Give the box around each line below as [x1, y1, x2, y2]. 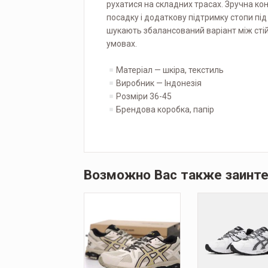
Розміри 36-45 [115, 92, 172, 102]
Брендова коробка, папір [115, 105, 214, 115]
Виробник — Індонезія [115, 78, 202, 89]
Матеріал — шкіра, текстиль [115, 65, 224, 75]
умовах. [106, 38, 137, 48]
